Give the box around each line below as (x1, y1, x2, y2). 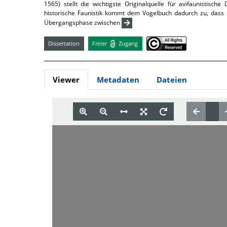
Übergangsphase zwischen (44, 18, 122, 27)
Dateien (157, 74, 187, 85)
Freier (92, 39, 109, 47)
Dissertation (48, 39, 80, 47)
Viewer (53, 74, 80, 85)
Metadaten (97, 74, 139, 85)
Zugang (117, 39, 138, 47)
